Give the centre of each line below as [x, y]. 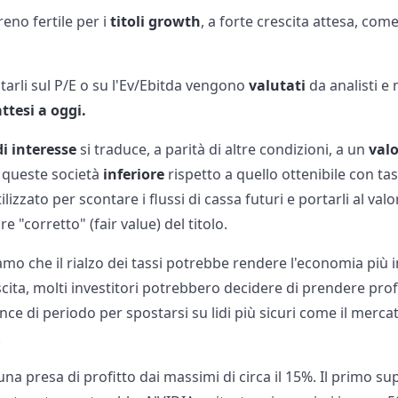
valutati [279, 86]
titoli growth [154, 22]
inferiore [136, 175]
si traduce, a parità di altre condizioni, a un [225, 150]
